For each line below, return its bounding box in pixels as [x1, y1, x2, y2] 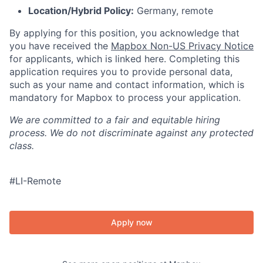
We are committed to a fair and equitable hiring [9, 114, 220, 126]
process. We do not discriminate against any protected [9, 127, 254, 139]
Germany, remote [134, 5, 213, 16]
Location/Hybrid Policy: [28, 5, 134, 16]
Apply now [110, 217, 153, 227]
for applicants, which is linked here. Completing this [9, 53, 240, 65]
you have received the [9, 40, 111, 52]
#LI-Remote [9, 175, 61, 187]
